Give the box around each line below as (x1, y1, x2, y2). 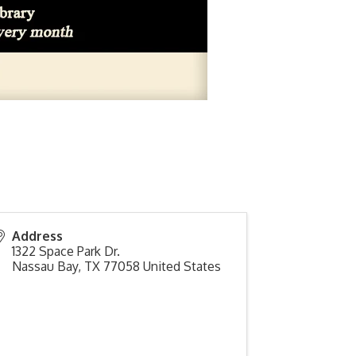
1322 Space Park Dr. (12, 243, 121, 259)
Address (12, 228, 64, 244)
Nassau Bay (12, 258, 79, 274)
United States (143, 258, 222, 274)
